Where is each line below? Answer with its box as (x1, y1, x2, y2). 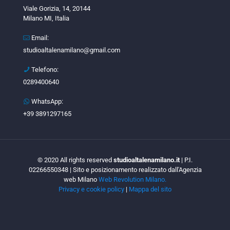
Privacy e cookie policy (59, 185, 124, 193)
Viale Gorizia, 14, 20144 (23, 4, 90, 12)
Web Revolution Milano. (99, 175, 166, 183)
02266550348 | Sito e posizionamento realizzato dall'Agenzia (28, 165, 202, 174)
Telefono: (30, 65, 59, 73)
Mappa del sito (129, 185, 171, 193)
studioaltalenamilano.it (113, 156, 180, 164)
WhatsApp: (30, 97, 63, 105)
